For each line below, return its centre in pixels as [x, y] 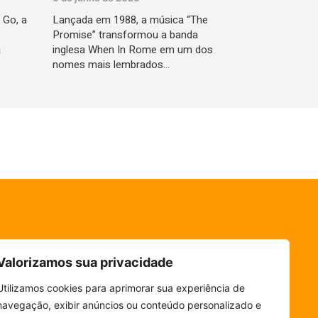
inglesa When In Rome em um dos [132, 49]
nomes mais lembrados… [111, 64]
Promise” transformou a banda [125, 34]
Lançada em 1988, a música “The [130, 20]
